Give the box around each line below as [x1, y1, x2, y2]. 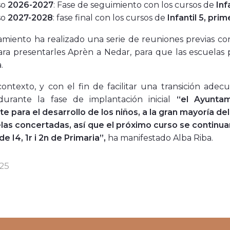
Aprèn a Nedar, [68, 47, 132, 57]
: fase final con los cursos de [53, 13, 167, 23]
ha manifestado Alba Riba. [108, 133, 213, 143]
